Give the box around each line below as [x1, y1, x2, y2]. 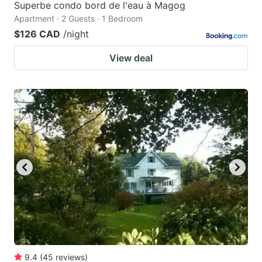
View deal [109, 52, 153, 64]
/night [63, 28, 89, 40]
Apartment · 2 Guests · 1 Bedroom [14, 13, 143, 24]
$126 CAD [14, 28, 60, 40]
